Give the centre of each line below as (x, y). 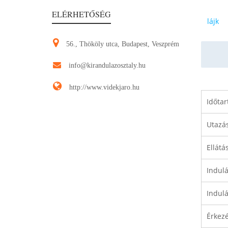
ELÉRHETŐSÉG (81, 14)
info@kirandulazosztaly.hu (107, 66)
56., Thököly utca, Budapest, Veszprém (123, 44)
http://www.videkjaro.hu (104, 88)
